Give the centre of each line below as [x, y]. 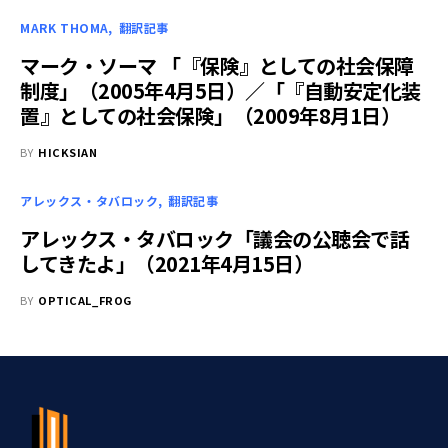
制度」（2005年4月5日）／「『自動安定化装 [220, 90]
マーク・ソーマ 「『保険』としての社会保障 [217, 65]
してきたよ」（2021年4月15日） [166, 263]
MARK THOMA [64, 27]
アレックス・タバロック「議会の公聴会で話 [214, 238]
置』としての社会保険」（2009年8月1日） [210, 115]
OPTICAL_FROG [85, 299]
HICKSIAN [68, 151]
